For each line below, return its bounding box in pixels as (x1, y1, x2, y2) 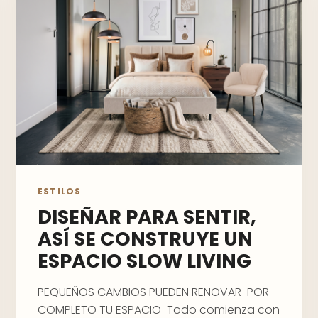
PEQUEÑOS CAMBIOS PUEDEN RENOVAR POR (38, 284, 269, 300)
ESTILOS (38, 185, 82, 197)
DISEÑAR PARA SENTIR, (38, 204, 256, 230)
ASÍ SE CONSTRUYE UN (38, 226, 253, 252)
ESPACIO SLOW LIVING (38, 248, 251, 274)
